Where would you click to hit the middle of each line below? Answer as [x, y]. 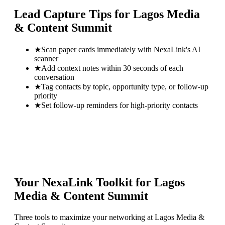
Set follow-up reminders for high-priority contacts [120, 105]
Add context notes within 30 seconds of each [112, 68]
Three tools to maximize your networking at [84, 217]
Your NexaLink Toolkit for [84, 183]
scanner [46, 58]
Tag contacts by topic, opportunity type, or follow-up [125, 86]
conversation [54, 77]
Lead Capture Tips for [74, 14]
